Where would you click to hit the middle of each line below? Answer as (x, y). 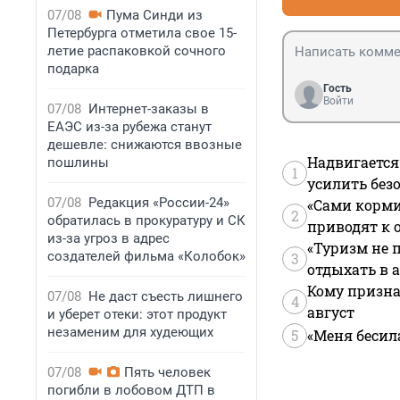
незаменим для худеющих (130, 332)
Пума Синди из (154, 15)
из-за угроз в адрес (108, 238)
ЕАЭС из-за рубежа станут (129, 127)
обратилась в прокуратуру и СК (146, 221)
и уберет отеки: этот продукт (137, 314)
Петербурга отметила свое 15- (142, 33)
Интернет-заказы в (149, 109)
